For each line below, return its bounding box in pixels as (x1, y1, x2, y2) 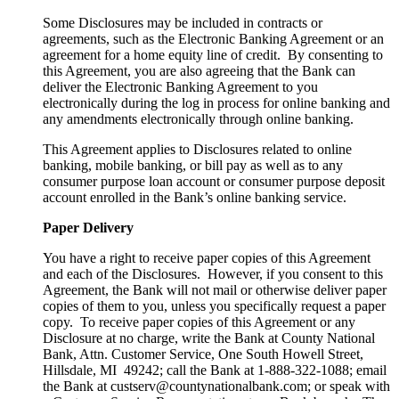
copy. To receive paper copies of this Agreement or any (43, 314, 355, 330)
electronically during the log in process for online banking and (43, 95, 390, 111)
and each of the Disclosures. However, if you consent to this (43, 266, 383, 282)
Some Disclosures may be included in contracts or (43, 15, 322, 31)
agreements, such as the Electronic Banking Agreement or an (43, 31, 384, 47)
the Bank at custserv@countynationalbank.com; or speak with (43, 379, 390, 395)
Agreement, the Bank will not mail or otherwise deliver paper (43, 282, 387, 298)
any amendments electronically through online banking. (43, 111, 354, 127)
